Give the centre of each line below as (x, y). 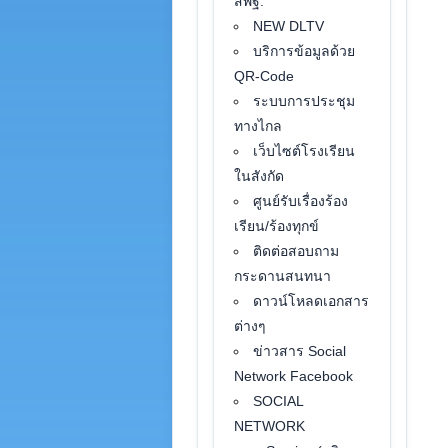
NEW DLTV (289, 26)
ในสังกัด (259, 176)
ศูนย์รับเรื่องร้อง (301, 201)
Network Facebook (294, 376)
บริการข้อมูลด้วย (304, 51)
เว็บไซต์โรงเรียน (304, 151)
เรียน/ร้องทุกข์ (277, 226)
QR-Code (264, 76)
